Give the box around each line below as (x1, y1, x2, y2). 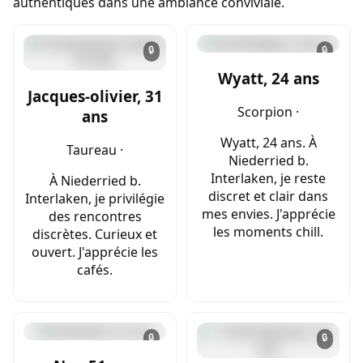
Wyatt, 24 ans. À (220, 134, 317, 152)
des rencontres (48, 207, 142, 226)
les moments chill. (213, 223, 323, 241)
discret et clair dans (208, 187, 328, 206)
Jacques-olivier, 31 (27, 85, 163, 106)
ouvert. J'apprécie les (32, 243, 158, 262)
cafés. (77, 261, 113, 280)
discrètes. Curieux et (32, 225, 157, 244)
